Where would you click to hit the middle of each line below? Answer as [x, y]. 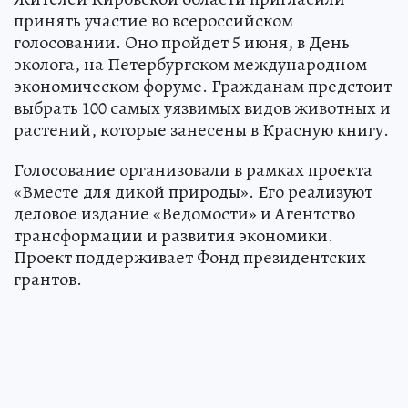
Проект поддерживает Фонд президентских [190, 258]
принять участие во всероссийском [153, 21]
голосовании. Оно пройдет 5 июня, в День [182, 43]
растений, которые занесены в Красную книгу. [201, 130]
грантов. [48, 280]
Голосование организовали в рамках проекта [193, 170]
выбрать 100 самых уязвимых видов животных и [202, 108]
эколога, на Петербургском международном [190, 65]
